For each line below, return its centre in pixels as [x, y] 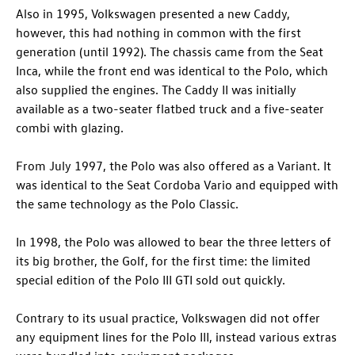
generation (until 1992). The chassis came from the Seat [170, 52]
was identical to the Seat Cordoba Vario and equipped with [177, 185]
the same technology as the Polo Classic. [127, 204]
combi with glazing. [70, 128]
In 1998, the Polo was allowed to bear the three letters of [174, 242]
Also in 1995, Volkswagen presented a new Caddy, [153, 14]
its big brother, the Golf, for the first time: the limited [163, 261]
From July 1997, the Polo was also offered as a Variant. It [174, 166]
